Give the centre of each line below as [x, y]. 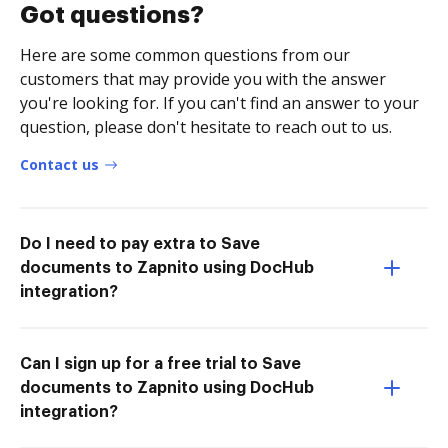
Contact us [59, 164]
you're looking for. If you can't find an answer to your [219, 102]
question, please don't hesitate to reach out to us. [206, 126]
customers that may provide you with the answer [203, 78]
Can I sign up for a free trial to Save [160, 363]
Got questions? [112, 14]
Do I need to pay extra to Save [140, 243]
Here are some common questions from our [185, 54]
